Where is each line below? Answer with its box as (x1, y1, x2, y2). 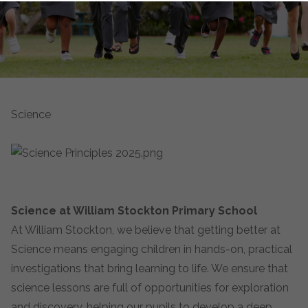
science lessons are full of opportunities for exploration (11, 281, 289, 294)
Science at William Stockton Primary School (11, 204, 257, 217)
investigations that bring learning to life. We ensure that (11, 262, 288, 275)
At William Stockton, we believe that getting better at (11, 223, 280, 236)
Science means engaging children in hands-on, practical (11, 243, 292, 256)
